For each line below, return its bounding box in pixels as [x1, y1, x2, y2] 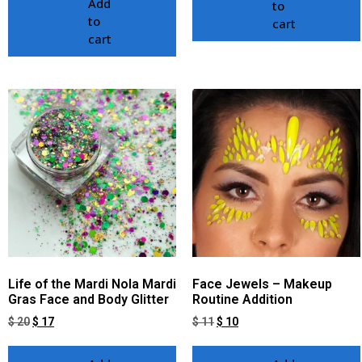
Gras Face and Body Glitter [8, 292, 169, 308]
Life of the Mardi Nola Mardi [8, 276, 176, 293]
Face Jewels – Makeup [192, 276, 332, 293]
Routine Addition [192, 292, 293, 308]
